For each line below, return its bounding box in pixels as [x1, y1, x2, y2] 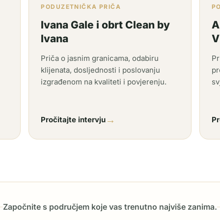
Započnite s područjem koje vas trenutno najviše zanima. [3, 202, 217, 212]
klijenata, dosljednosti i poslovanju [41, 65, 161, 75]
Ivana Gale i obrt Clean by [41, 19, 170, 31]
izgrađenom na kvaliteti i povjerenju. [41, 77, 167, 86]
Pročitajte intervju [41, 115, 106, 124]
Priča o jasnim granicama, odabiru [41, 54, 159, 63]
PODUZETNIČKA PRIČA [41, 3, 121, 10]
